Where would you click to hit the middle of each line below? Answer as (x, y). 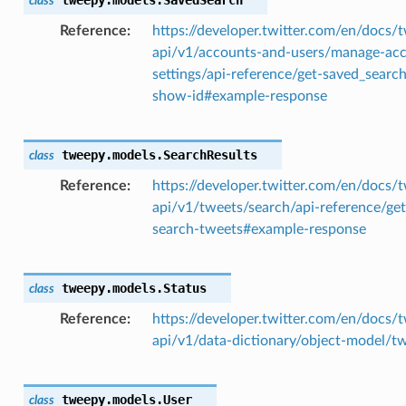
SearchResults (210, 155)
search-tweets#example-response (259, 229)
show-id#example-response (239, 96)
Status (184, 288)
